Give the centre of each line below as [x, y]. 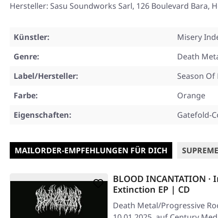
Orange [191, 96]
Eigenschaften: [43, 115]
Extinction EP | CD [151, 190]
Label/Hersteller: [46, 76]
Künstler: [32, 37]
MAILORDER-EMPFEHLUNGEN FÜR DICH [91, 151]
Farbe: [26, 96]
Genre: [27, 57]
